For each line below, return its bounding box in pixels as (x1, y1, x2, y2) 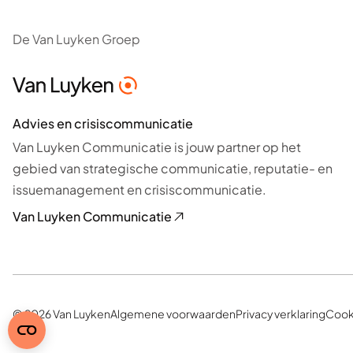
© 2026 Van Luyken (13, 306, 110, 321)
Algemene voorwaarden (110, 306, 236, 321)
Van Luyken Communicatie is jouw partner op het (13, 138, 301, 155)
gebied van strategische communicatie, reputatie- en (13, 159, 333, 176)
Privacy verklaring (236, 306, 325, 321)
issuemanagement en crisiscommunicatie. (13, 180, 266, 198)
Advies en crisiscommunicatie (13, 114, 193, 132)
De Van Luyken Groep (13, 31, 140, 48)
